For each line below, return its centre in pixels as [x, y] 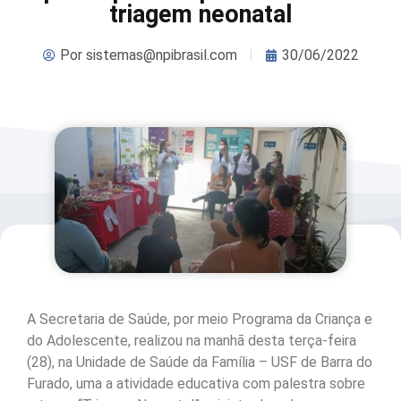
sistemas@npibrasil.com [159, 55]
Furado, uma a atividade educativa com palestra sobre [196, 384]
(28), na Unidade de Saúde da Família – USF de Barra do [200, 363]
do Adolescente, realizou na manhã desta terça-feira [192, 341]
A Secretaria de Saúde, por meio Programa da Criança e [200, 320]
